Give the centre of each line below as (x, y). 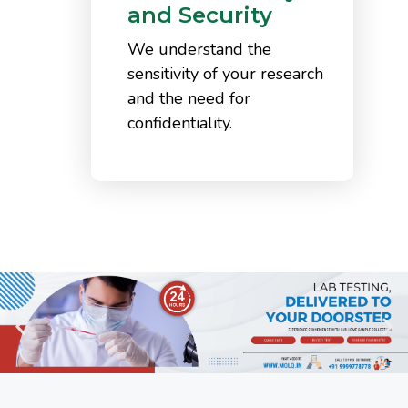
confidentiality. (180, 122)
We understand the (199, 49)
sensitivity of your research (225, 73)
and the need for (189, 98)
